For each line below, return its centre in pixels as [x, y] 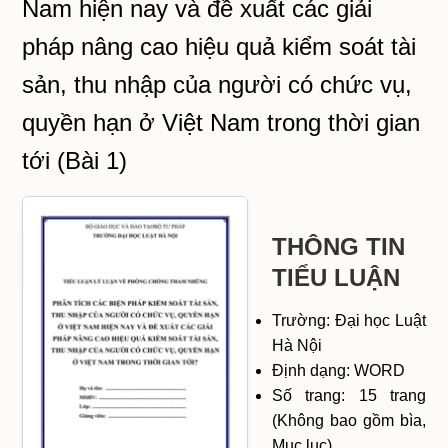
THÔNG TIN [339, 246]
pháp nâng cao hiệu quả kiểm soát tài [219, 46]
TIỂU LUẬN [336, 277]
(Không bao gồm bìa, [349, 420]
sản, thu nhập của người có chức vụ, [217, 84]
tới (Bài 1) [75, 160]
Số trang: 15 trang [349, 395]
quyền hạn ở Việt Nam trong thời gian [221, 122]
